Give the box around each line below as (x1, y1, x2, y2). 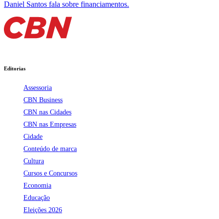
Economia (23, 182, 51, 190)
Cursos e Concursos (23, 170, 77, 177)
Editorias (4, 66, 25, 72)
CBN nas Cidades (23, 109, 71, 116)
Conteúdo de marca (23, 145, 77, 153)
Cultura (23, 157, 44, 165)
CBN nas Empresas (23, 121, 76, 129)
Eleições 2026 (23, 206, 62, 214)
